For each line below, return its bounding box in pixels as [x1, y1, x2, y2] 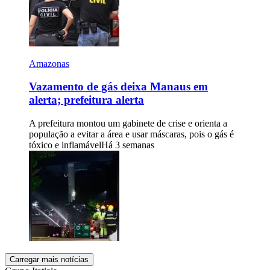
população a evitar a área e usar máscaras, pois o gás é [29, 129, 234, 140]
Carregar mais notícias [10, 255, 89, 265]
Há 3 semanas [101, 140, 154, 151]
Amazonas [29, 58, 69, 69]
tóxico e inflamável [29, 140, 101, 151]
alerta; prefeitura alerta [29, 93, 144, 107]
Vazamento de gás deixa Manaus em [29, 80, 208, 93]
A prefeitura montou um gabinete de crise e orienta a [29, 118, 227, 129]
